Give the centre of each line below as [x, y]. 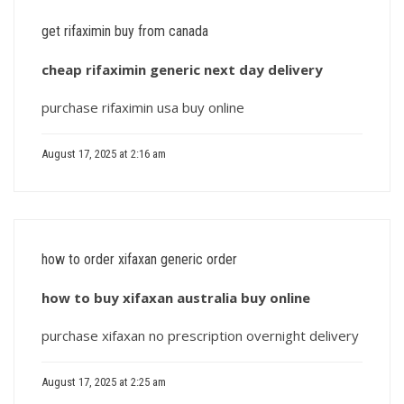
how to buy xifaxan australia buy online [176, 298]
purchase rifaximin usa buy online [143, 107]
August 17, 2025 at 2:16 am [104, 154]
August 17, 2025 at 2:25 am [104, 382]
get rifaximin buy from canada [125, 31]
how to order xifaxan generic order [139, 259]
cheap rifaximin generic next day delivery [182, 69]
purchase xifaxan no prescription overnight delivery [200, 335]
